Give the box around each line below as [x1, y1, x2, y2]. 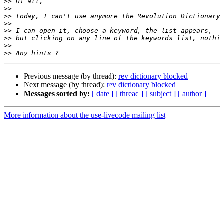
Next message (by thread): [24, 81, 107, 89]
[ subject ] [145, 89, 176, 98]
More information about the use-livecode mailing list [4, 111, 165, 120]
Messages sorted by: [24, 89, 90, 98]
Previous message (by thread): [24, 72, 118, 81]
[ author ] [178, 89, 206, 98]
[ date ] [92, 89, 113, 98]
